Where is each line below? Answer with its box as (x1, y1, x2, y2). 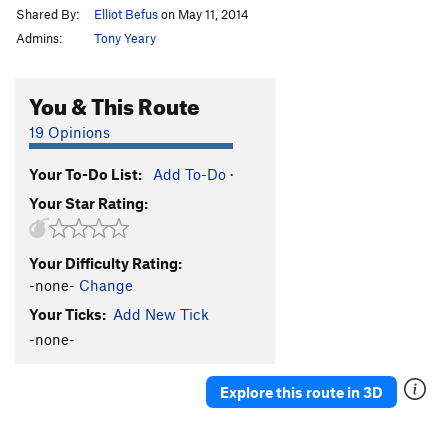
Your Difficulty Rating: (29, 253, 182, 272)
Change (79, 275, 133, 294)
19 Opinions (29, 122, 110, 141)
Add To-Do (153, 164, 226, 183)
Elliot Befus (94, 5, 158, 22)
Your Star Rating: (29, 193, 148, 212)
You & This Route (29, 84, 200, 120)
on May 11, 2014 (158, 5, 249, 22)
